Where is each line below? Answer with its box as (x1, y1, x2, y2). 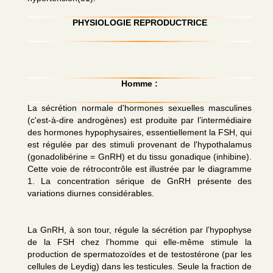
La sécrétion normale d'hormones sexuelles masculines (27, 103, 252, 113)
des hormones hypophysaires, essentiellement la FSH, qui (27, 127, 252, 137)
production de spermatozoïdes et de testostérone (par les (27, 249, 252, 259)
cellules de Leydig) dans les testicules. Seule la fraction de (27, 261, 252, 271)
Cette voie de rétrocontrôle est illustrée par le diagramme (27, 164, 252, 174)
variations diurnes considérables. (27, 188, 154, 198)
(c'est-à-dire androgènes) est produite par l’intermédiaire (27, 115, 252, 125)
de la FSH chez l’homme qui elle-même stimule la (27, 237, 252, 247)
